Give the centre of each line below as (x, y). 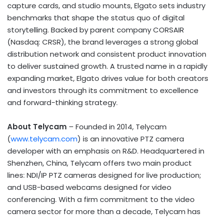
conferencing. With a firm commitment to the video (101, 200)
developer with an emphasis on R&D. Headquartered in (106, 151)
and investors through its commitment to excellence (103, 91)
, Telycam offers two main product (129, 163)
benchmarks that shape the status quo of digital (96, 18)
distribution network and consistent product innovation (107, 54)
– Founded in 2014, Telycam (118, 127)
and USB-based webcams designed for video (89, 187)
